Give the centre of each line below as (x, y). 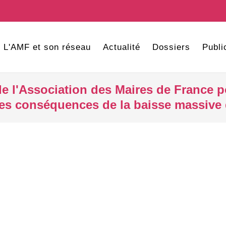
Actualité (121, 47)
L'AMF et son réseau (47, 47)
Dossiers (171, 47)
